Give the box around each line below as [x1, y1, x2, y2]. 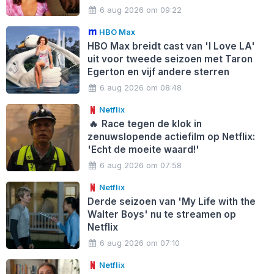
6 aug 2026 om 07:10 [100, 238, 180, 248]
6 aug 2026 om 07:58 [100, 160, 182, 171]
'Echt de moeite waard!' [87, 144, 199, 156]
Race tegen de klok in [99, 118, 202, 130]
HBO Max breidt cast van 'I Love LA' [87, 40, 255, 53]
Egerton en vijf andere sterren [87, 66, 229, 78]
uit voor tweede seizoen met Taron [87, 53, 253, 65]
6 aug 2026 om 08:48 [100, 83, 182, 93]
